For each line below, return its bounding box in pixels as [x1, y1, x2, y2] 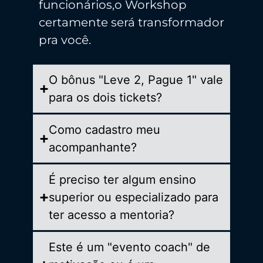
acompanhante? [49, 140, 137, 155]
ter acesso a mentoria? [49, 208, 174, 222]
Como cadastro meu [49, 123, 160, 137]
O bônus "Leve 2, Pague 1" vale [49, 73, 223, 87]
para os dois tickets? [49, 90, 162, 105]
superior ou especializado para [49, 190, 218, 205]
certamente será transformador [39, 15, 224, 29]
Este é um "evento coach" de [49, 240, 210, 255]
